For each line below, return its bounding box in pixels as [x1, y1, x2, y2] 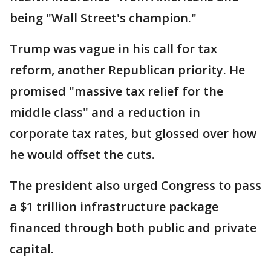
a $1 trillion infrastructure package [10, 198, 218, 215]
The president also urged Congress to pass [10, 177, 261, 194]
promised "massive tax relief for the [10, 83, 223, 99]
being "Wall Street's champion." [10, 10, 197, 26]
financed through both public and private [10, 220, 256, 236]
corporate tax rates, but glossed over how [10, 125, 256, 142]
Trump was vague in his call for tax [10, 41, 217, 57]
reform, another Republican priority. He [10, 62, 245, 78]
